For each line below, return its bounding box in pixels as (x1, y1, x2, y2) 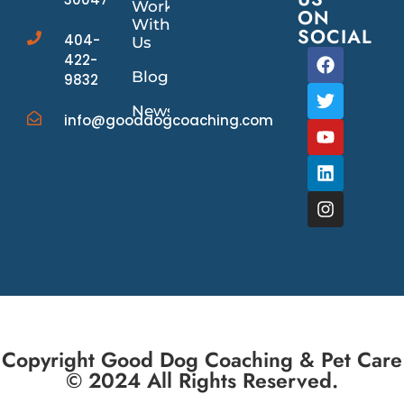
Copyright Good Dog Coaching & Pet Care (2, 344, 402, 376)
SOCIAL (298, 23, 373, 51)
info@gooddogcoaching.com (64, 111, 273, 131)
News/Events (132, 102, 234, 121)
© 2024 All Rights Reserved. (66, 365, 338, 397)
